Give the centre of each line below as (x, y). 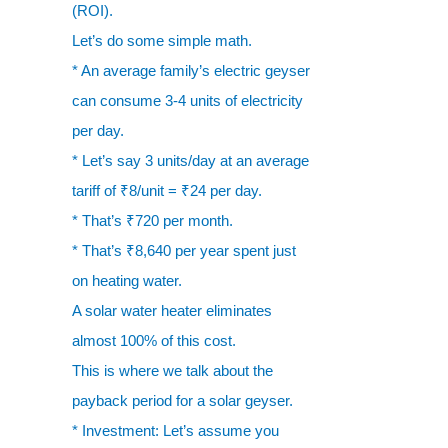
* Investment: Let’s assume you (175, 430)
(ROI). (92, 10)
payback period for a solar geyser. (182, 400)
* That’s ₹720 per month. (152, 220)
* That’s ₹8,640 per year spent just (184, 250)
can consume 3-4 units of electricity (187, 100)
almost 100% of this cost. (154, 340)
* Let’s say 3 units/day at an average (190, 160)
